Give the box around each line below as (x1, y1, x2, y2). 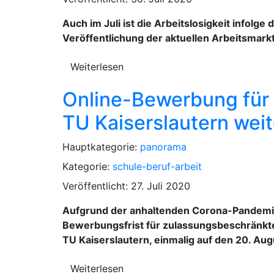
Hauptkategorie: (62, 140, 140, 153)
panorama (140, 140, 187, 153)
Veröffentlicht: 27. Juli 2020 (62, 179, 190, 192)
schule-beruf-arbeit (113, 160, 202, 172)
